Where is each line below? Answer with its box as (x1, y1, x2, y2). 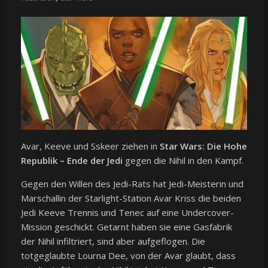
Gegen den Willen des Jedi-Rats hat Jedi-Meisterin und (20, 178, 243, 190)
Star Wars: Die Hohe (159, 140, 247, 153)
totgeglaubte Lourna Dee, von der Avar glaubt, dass (20, 249, 236, 262)
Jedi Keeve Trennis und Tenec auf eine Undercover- (20, 206, 234, 219)
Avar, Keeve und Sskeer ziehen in (20, 140, 160, 153)
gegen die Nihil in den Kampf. (122, 154, 243, 167)
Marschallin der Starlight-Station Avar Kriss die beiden (20, 192, 241, 205)
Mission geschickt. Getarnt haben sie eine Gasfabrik (20, 221, 232, 233)
